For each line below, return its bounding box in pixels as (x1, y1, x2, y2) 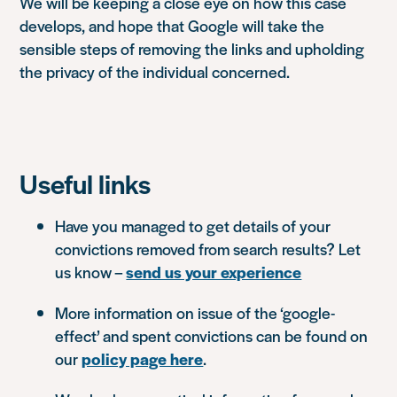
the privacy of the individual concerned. (19, 59, 291, 82)
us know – (55, 260, 127, 283)
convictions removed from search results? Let (55, 237, 362, 260)
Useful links (19, 163, 152, 202)
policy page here (82, 346, 204, 370)
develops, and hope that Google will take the (19, 13, 325, 36)
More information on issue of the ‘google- (55, 300, 336, 323)
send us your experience (126, 260, 302, 283)
